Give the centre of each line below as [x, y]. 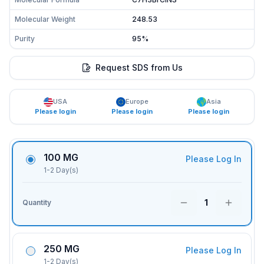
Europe [137, 101]
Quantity [37, 202]
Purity [25, 39]
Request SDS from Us [139, 67]
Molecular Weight [45, 19]
